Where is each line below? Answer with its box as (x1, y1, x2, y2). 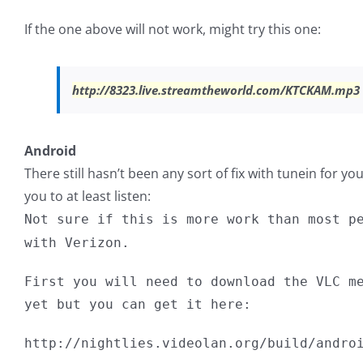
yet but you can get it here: (24, 297, 251, 313)
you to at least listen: (24, 187, 151, 206)
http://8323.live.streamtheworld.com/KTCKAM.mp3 (72, 82, 360, 99)
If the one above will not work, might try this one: (24, 20, 321, 39)
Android (24, 142, 76, 160)
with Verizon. (24, 235, 130, 251)
